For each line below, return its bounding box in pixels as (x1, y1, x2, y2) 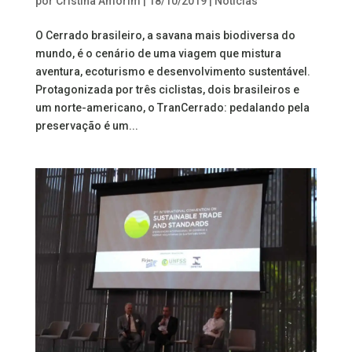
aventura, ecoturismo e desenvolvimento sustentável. (35, 64, 310, 78)
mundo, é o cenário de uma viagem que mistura (35, 46, 281, 60)
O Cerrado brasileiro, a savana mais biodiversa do (35, 28, 295, 42)
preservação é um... (35, 119, 138, 132)
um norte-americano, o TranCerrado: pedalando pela (35, 101, 310, 114)
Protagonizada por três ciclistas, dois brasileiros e (35, 82, 299, 96)
